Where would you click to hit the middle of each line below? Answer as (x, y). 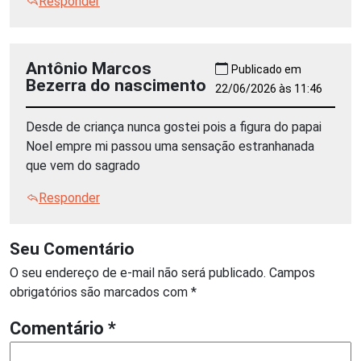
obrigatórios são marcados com (100, 292)
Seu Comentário (72, 248)
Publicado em (267, 69)
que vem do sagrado (83, 165)
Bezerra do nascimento (116, 85)
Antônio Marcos (89, 68)
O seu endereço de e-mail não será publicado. (138, 272)
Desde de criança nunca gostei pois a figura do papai (174, 127)
